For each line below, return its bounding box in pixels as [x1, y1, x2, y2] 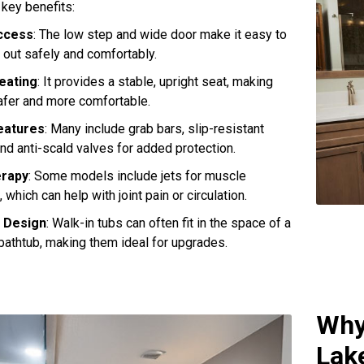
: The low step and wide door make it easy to [33, 26, 287, 42]
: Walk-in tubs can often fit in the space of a [46, 214, 291, 231]
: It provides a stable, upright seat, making [37, 73, 273, 89]
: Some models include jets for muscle [28, 167, 246, 184]
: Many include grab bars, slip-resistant [45, 120, 264, 136]
